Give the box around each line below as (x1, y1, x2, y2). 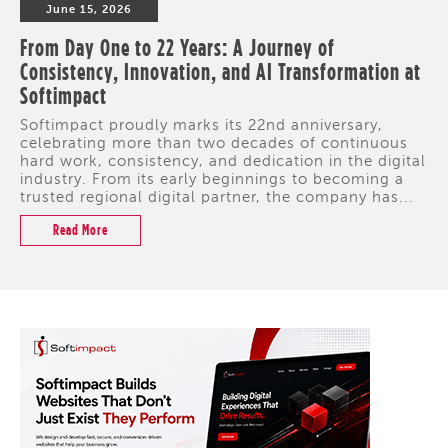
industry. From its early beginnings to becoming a (20, 171, 404, 190)
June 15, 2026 (46, 3, 132, 16)
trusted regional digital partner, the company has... (20, 189, 414, 208)
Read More (53, 221, 108, 238)
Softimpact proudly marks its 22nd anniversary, (20, 117, 383, 136)
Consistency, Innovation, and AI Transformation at (20, 58, 421, 84)
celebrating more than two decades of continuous (20, 135, 408, 154)
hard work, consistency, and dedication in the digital (20, 153, 426, 172)
